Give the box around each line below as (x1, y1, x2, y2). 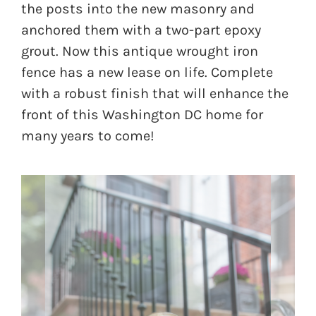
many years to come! (21, 128, 154, 145)
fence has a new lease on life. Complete (21, 64, 273, 81)
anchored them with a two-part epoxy (21, 22, 261, 39)
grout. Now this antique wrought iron (21, 43, 258, 60)
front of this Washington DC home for (21, 107, 263, 123)
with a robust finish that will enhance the (21, 85, 288, 102)
